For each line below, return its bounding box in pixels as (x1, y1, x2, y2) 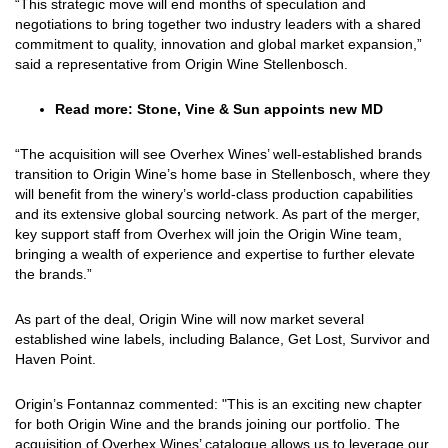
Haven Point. (15, 351, 96, 368)
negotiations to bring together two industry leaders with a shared (15, 16, 421, 33)
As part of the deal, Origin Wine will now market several (15, 311, 364, 328)
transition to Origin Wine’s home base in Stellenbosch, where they (15, 166, 430, 183)
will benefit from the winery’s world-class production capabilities (15, 186, 413, 203)
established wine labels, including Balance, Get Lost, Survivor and (15, 331, 430, 348)
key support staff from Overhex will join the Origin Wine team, (15, 226, 402, 243)
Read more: (55, 101, 137, 118)
